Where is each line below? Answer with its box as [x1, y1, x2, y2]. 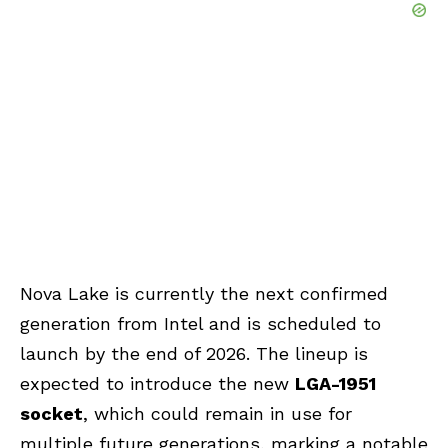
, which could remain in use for [83, 402, 352, 424]
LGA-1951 [295, 372, 376, 394]
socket [20, 402, 83, 424]
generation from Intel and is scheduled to [20, 312, 381, 334]
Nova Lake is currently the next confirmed [20, 282, 388, 304]
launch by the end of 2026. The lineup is [20, 342, 368, 364]
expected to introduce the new [20, 372, 295, 394]
